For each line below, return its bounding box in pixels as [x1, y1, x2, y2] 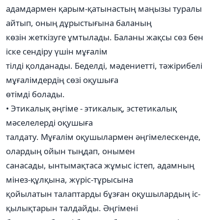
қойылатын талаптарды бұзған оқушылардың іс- [6, 188, 200, 199]
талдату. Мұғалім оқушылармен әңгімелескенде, [6, 131, 201, 142]
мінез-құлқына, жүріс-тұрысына [6, 173, 133, 185]
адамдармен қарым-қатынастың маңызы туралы [6, 2, 202, 14]
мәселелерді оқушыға [6, 116, 93, 128]
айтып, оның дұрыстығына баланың [6, 17, 152, 28]
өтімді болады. [6, 88, 65, 100]
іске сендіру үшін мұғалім [6, 45, 108, 57]
